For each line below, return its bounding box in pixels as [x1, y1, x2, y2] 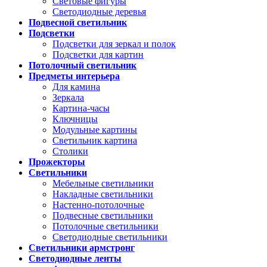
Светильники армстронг [29, 243, 135, 253]
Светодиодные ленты [29, 253, 122, 263]
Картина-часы [52, 103, 110, 113]
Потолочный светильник [29, 60, 136, 70]
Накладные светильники [52, 189, 153, 199]
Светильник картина [52, 135, 137, 145]
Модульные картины [52, 125, 137, 135]
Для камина [52, 82, 100, 92]
